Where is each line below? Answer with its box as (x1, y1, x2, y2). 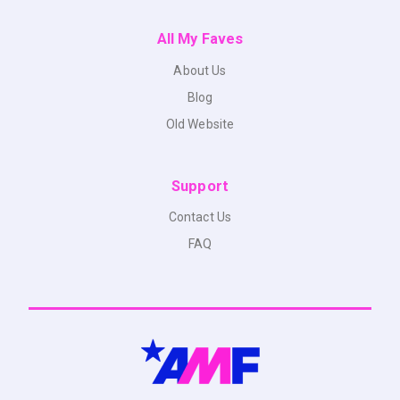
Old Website (165, 116, 235, 131)
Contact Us (168, 210, 232, 225)
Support (171, 177, 229, 195)
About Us (173, 62, 227, 78)
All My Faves (156, 29, 244, 47)
